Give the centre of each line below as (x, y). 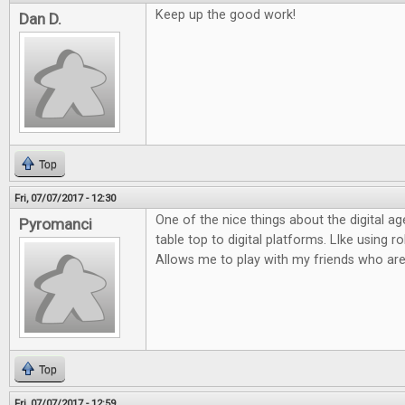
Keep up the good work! (226, 15)
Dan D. (40, 19)
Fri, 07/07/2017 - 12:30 (65, 198)
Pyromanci (56, 224)
